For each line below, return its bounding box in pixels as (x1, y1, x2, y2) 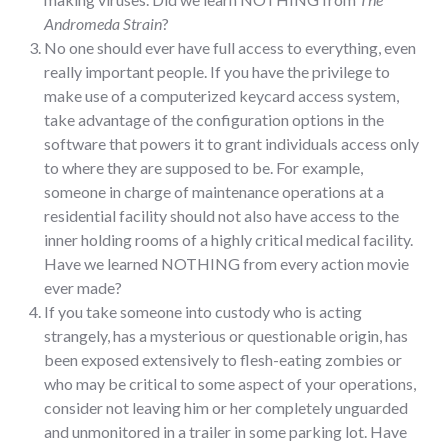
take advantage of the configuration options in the (44, 109, 384, 129)
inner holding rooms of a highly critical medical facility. (44, 229, 413, 249)
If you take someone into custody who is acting (44, 301, 362, 321)
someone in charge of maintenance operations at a (44, 181, 384, 201)
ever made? (44, 277, 122, 297)
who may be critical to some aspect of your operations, (44, 373, 416, 393)
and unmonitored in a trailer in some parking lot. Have (44, 421, 407, 441)
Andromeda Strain (44, 13, 162, 33)
